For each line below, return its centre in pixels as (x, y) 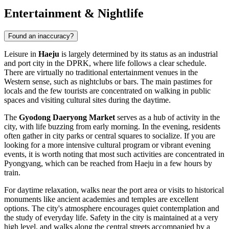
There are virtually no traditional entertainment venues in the (101, 73)
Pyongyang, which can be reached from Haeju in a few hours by (108, 164)
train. (12, 173)
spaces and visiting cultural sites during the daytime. (87, 100)
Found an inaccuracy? (41, 36)
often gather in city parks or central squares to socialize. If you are (110, 136)
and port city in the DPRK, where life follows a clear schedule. (105, 63)
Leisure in (21, 54)
